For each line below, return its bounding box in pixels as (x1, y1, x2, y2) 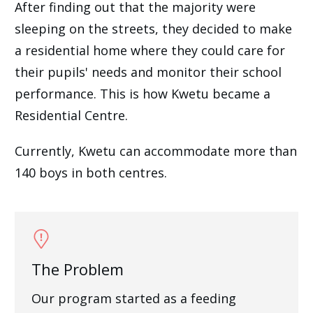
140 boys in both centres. (15, 164, 167, 182)
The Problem (31, 258, 124, 279)
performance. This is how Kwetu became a (15, 85, 270, 103)
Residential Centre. (15, 107, 128, 124)
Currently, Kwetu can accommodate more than (15, 143, 297, 160)
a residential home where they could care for (15, 42, 285, 59)
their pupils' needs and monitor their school (15, 64, 282, 81)
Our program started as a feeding (31, 289, 237, 307)
